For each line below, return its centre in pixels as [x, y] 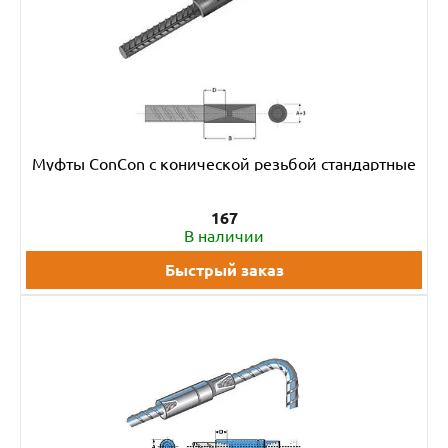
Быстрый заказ [224, 270]
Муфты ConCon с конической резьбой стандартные [224, 164]
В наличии [224, 236]
